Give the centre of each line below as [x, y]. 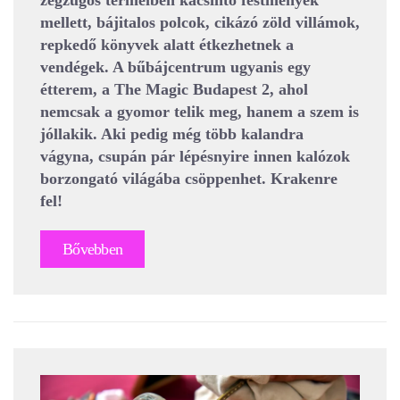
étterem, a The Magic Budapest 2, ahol [174, 89]
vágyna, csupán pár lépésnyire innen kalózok [195, 156]
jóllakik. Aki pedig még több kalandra [172, 133]
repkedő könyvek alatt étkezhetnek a [167, 44]
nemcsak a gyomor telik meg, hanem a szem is [200, 111]
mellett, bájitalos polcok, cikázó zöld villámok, [200, 22]
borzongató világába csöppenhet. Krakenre [189, 178]
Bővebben [93, 249]
